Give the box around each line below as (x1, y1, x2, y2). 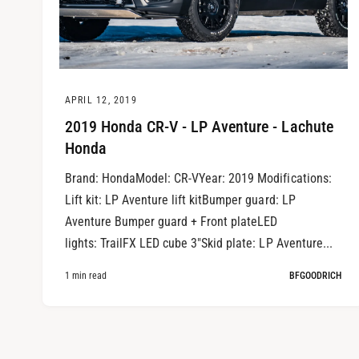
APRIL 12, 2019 (64, 95, 137, 107)
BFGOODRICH (289, 270, 342, 282)
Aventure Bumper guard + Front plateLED (64, 214, 278, 230)
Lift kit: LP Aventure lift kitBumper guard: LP (64, 192, 296, 208)
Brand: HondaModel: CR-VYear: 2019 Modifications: (64, 171, 332, 187)
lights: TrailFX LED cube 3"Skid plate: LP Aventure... (64, 236, 333, 252)
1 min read (64, 270, 107, 282)
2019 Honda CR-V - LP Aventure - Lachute (64, 116, 333, 136)
